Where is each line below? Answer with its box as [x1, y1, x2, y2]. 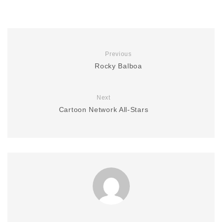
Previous [105, 51, 132, 57]
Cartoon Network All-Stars [58, 106, 149, 113]
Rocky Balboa [95, 62, 142, 70]
